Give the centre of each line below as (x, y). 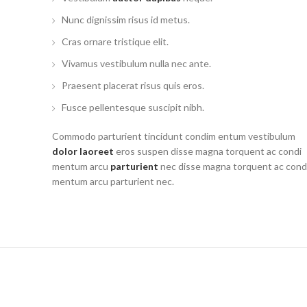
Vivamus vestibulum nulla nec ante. (136, 63)
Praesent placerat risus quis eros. (133, 85)
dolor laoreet (83, 151)
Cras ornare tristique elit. (115, 41)
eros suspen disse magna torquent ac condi (208, 151)
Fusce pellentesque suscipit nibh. (133, 107)
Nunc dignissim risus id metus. (126, 20)
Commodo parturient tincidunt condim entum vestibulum (174, 136)
